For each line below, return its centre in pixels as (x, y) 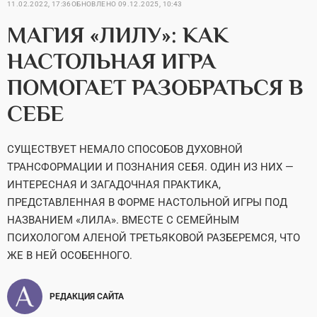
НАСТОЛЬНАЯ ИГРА (111, 61)
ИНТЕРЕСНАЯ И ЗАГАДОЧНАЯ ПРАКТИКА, (114, 185)
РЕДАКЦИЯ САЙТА (87, 296)
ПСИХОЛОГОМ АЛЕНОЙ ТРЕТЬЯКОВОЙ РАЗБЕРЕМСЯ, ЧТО (154, 238)
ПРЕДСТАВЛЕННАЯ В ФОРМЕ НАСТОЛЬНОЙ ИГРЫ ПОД (147, 202)
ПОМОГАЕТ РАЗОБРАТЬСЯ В (155, 87)
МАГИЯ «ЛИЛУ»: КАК (118, 35)
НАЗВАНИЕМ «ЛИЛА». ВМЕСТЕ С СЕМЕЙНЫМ (123, 220)
